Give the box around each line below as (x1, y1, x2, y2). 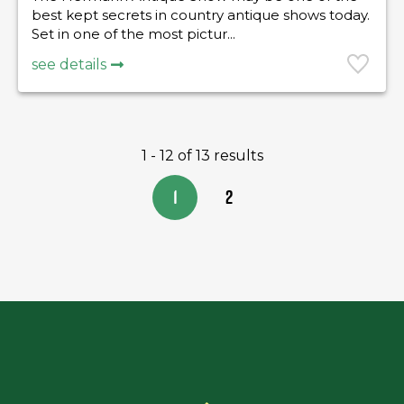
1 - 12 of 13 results (141, 147, 263, 164)
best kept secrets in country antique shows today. (32, 6, 370, 23)
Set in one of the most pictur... (32, 25, 235, 42)
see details (32, 56, 106, 73)
